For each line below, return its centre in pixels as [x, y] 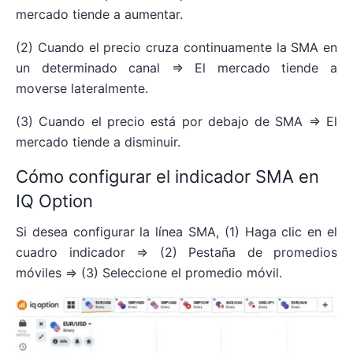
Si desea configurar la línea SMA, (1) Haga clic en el [176, 231]
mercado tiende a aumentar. [99, 14]
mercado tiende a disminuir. [98, 141]
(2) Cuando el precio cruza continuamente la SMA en [176, 47]
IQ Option [54, 201]
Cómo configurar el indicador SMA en [167, 176]
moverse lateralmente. [82, 88]
